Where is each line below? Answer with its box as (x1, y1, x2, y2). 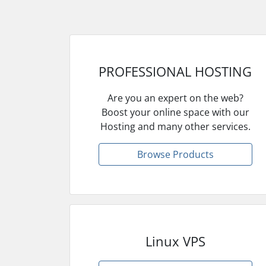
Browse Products (137, 147, 214, 161)
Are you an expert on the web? (107, 91, 243, 104)
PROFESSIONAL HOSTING (99, 62, 252, 80)
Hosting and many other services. (100, 119, 251, 133)
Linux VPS (145, 232, 205, 250)
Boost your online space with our (101, 105, 249, 119)
